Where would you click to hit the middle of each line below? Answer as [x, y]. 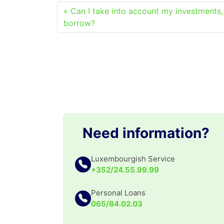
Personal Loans [118, 192]
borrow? [79, 23]
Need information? [146, 133]
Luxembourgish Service [133, 158]
